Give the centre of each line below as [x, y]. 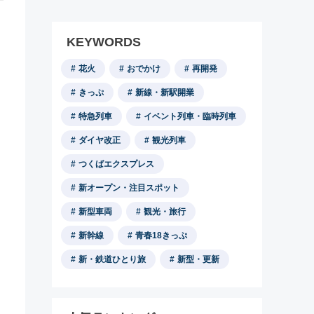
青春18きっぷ [161, 235]
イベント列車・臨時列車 [190, 116]
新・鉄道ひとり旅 [112, 259]
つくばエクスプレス [116, 164]
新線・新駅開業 [165, 93]
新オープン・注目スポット [129, 188]
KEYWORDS [104, 42]
